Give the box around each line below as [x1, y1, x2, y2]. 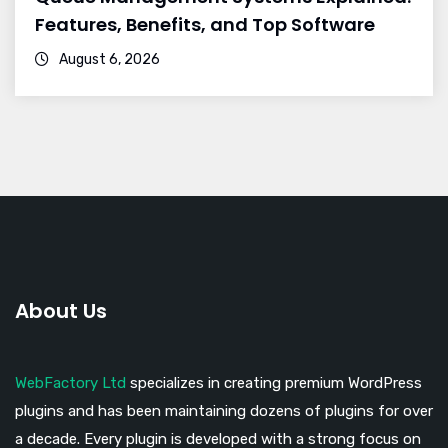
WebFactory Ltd [15, 374, 126, 393]
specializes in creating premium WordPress [126, 374, 422, 393]
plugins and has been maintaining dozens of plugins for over [15, 402, 433, 421]
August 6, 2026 [56, 51, 160, 69]
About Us [15, 297, 107, 326]
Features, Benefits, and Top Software [35, 12, 375, 38]
